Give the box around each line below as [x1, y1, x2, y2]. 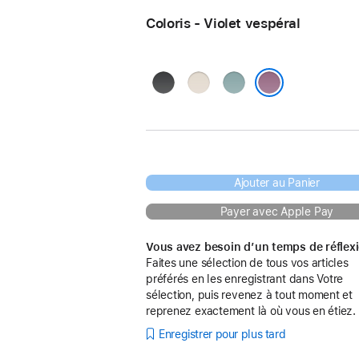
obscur [152, 93, 195, 109]
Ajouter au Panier [233, 176, 320, 189]
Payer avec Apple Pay [220, 205, 334, 218]
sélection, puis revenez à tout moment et [146, 288, 353, 301]
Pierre [188, 73, 224, 89]
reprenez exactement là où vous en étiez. [146, 305, 357, 317]
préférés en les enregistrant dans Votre [146, 272, 344, 285]
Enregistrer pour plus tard [159, 327, 286, 341]
